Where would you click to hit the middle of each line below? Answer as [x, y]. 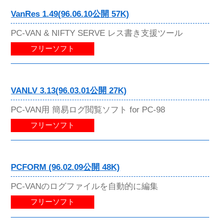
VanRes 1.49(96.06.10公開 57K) [70, 14]
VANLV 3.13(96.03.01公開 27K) [69, 90]
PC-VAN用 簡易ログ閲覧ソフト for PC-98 [88, 109]
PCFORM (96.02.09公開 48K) [66, 167]
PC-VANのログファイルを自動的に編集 [85, 186]
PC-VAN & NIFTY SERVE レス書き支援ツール [97, 33]
